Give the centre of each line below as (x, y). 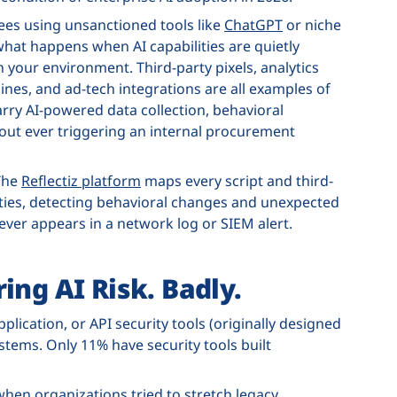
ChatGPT (253, 24)
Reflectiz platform (81, 180)
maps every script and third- (237, 180)
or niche (312, 24)
